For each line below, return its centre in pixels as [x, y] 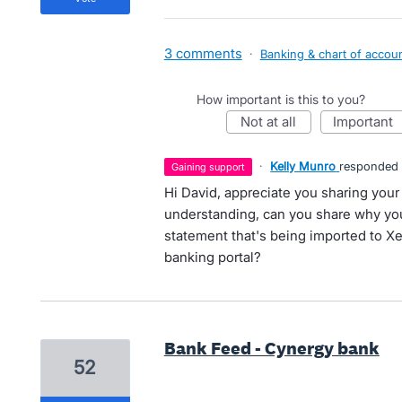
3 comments [203, 53]
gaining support [212, 166]
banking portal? [212, 257]
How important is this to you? [280, 99]
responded [369, 166]
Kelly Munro [303, 166]
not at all [274, 121]
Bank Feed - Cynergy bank [271, 348]
